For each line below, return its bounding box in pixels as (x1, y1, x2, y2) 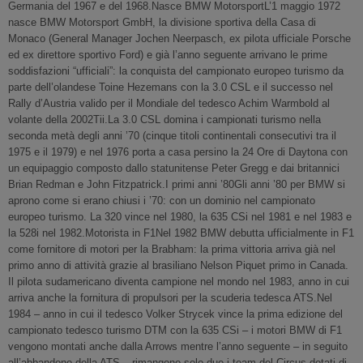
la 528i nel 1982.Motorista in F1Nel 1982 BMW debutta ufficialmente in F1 (8, 227, 354, 239)
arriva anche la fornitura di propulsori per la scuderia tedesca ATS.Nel (8, 292, 332, 304)
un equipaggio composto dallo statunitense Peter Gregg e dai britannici (8, 162, 340, 174)
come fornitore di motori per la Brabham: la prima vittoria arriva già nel (8, 243, 335, 255)
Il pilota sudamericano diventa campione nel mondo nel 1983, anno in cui (8, 275, 349, 288)
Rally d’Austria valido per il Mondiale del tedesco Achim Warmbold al (8, 97, 330, 109)
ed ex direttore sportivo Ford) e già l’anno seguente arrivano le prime (8, 49, 327, 61)
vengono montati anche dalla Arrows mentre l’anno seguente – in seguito (8, 340, 348, 352)
